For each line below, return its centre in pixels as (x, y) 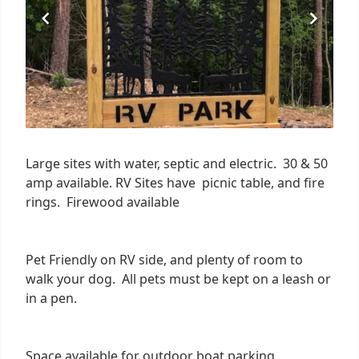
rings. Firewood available (103, 202)
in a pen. (51, 298)
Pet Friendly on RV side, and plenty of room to (164, 259)
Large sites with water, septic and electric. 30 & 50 (177, 163)
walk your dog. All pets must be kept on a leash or (178, 278)
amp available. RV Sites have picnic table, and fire (175, 182)
